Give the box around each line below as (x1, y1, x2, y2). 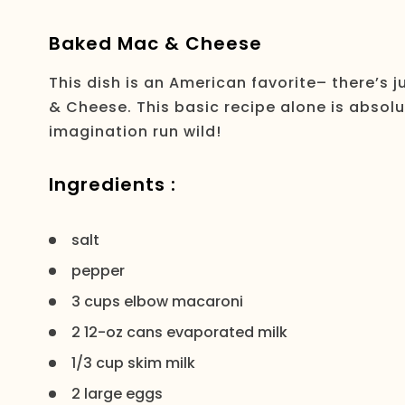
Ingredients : (48, 172, 176, 197)
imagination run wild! (48, 121, 221, 142)
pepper (71, 260, 125, 281)
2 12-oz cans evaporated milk (71, 322, 287, 343)
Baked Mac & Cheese (48, 31, 262, 56)
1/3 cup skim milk (71, 353, 195, 373)
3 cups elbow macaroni (71, 291, 243, 312)
